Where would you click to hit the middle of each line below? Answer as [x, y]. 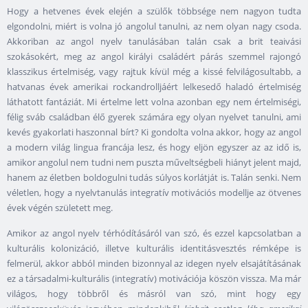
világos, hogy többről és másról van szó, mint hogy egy [154, 293]
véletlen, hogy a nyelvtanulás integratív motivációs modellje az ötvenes [154, 192]
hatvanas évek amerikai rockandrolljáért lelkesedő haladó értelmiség [154, 86]
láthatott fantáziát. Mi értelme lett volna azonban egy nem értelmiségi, [154, 101]
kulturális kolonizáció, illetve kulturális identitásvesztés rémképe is [154, 248]
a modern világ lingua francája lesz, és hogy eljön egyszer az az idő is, [154, 147]
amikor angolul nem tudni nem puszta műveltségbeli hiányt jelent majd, [154, 162]
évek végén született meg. [60, 207]
